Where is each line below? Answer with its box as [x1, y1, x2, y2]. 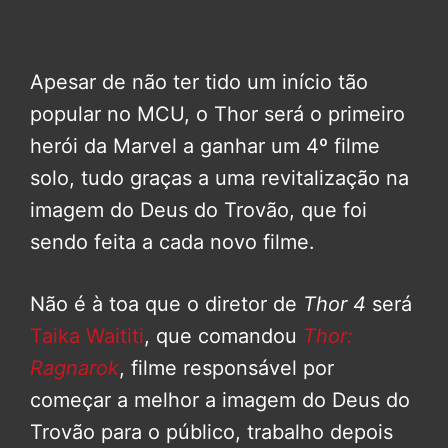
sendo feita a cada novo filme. [30, 229, 315, 254]
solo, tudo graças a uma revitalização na [30, 165, 409, 190]
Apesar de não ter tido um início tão [30, 69, 368, 94]
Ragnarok [30, 355, 119, 380]
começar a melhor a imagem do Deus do [30, 387, 410, 412]
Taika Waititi [30, 323, 144, 348]
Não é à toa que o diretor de [30, 291, 303, 316]
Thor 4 [303, 291, 366, 316]
